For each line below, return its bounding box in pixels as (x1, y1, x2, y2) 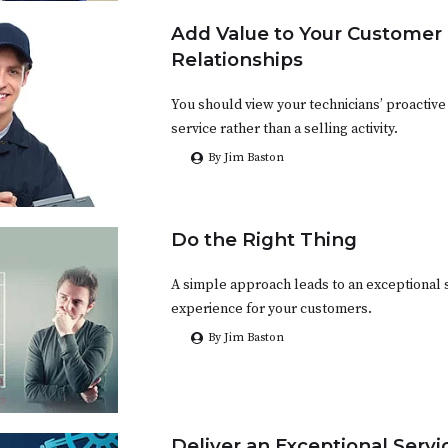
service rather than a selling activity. (171, 120, 398, 139)
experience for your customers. (171, 300, 372, 319)
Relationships (171, 48, 303, 72)
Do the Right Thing (171, 228, 357, 252)
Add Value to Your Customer (171, 22, 442, 46)
